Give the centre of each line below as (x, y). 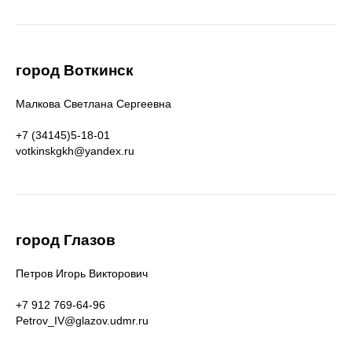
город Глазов (66, 240)
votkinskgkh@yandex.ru (75, 151)
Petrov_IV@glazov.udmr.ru (82, 321)
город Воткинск (75, 70)
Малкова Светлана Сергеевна (93, 104)
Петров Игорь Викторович (82, 273)
